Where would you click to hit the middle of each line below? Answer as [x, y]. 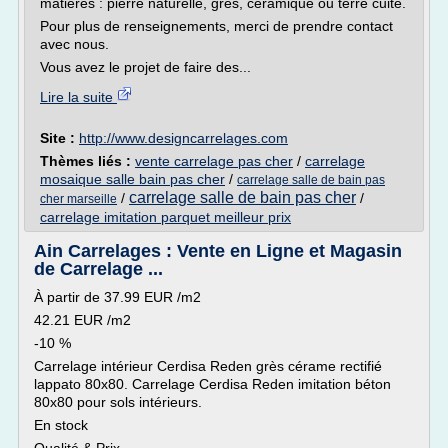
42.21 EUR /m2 [82, 320]
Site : [59, 138]
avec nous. [74, 44]
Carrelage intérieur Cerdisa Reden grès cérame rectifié [208, 366]
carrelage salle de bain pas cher [242, 197]
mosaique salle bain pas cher [132, 179]
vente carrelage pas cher [214, 161]
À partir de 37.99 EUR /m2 [117, 297]
